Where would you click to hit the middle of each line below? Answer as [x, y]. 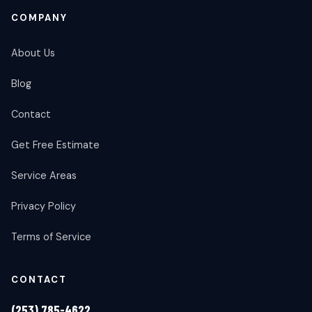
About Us [33, 53]
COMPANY [39, 17]
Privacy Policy [44, 206]
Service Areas [44, 176]
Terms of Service [51, 237]
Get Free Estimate [55, 145]
